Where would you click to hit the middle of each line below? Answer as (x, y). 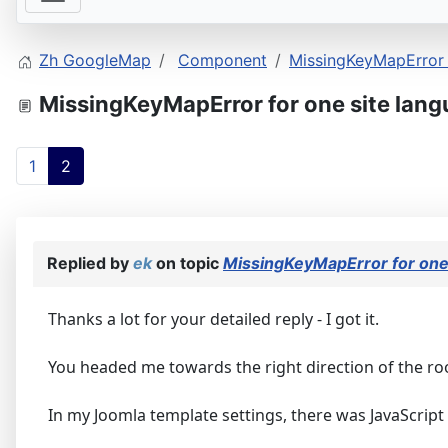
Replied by (90, 263)
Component (222, 60)
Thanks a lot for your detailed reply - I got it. (213, 319)
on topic (187, 263)
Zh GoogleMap (95, 60)
